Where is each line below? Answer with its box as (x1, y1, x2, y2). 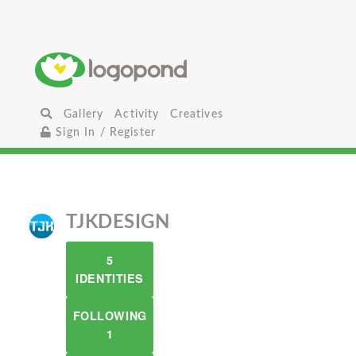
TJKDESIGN (66, 213, 170, 232)
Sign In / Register (52, 126, 157, 138)
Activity (114, 108, 160, 120)
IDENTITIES (75, 270, 144, 286)
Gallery (64, 108, 104, 120)
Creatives (170, 108, 223, 120)
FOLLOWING (72, 308, 147, 323)
